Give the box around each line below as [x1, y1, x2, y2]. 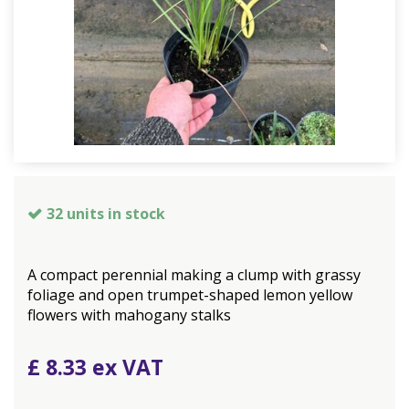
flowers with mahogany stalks [27, 305, 231, 325]
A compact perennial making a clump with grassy [27, 265, 361, 285]
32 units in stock [47, 204, 165, 224]
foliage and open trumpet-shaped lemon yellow [27, 285, 352, 305]
